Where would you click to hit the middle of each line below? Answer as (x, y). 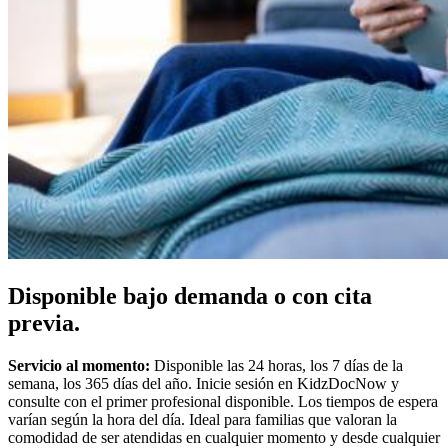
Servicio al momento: (79, 366)
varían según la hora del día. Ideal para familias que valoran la (202, 420)
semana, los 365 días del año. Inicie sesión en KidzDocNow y (203, 384)
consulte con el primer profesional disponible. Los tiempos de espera (223, 402)
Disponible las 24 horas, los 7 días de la (276, 366)
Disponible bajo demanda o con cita (190, 296)
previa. (44, 323)
